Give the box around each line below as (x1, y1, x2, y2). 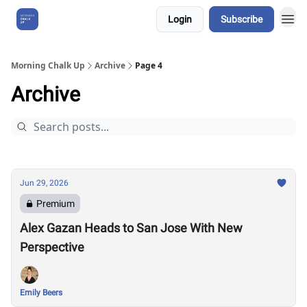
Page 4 (135, 60, 162, 71)
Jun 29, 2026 (20, 178, 69, 188)
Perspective (20, 240, 84, 254)
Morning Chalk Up (11, 60, 85, 71)
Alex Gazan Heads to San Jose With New (20, 221, 243, 235)
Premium (36, 198, 75, 209)
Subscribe (221, 14, 262, 25)
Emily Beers (20, 288, 62, 297)
